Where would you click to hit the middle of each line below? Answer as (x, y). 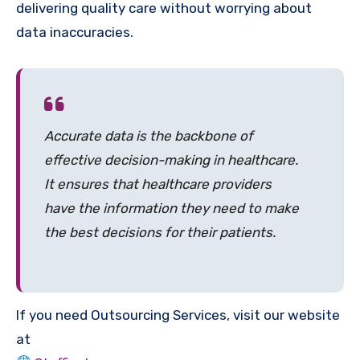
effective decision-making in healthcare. (171, 160)
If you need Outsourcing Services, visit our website (178, 315)
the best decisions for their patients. (160, 232)
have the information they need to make (172, 208)
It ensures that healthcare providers (158, 184)
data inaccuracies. (75, 32)
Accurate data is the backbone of (149, 135)
